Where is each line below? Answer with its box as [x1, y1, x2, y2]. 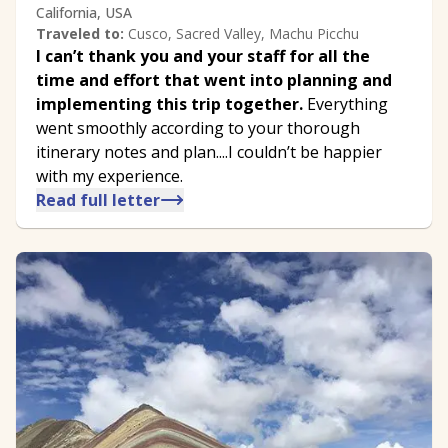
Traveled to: [36, 23, 124, 43]
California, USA [36, 2, 132, 22]
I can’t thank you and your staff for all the [36, 44, 370, 67]
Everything [303, 92, 388, 115]
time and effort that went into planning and [36, 68, 392, 91]
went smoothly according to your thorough [36, 116, 360, 139]
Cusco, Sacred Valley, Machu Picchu [128, 23, 359, 43]
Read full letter [36, 188, 160, 211]
